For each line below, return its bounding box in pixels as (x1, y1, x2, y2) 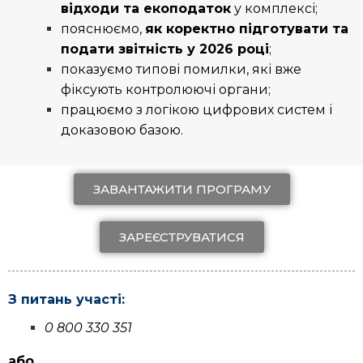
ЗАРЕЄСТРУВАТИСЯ (118, 229, 245, 246)
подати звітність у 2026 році (61, 41, 269, 58)
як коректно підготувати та (145, 21, 348, 37)
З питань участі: (8, 292, 125, 308)
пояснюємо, (61, 21, 145, 37)
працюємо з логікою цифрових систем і (61, 102, 332, 118)
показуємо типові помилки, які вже (61, 62, 301, 78)
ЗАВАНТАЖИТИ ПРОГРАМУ (92, 181, 271, 198)
